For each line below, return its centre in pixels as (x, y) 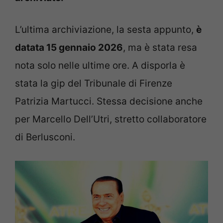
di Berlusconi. (45, 137)
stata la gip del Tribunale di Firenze (94, 84)
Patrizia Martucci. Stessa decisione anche (109, 102)
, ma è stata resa (160, 48)
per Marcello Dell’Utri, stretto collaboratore (111, 119)
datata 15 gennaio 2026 (69, 48)
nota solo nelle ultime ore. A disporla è (100, 66)
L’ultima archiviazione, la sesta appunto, (106, 30)
